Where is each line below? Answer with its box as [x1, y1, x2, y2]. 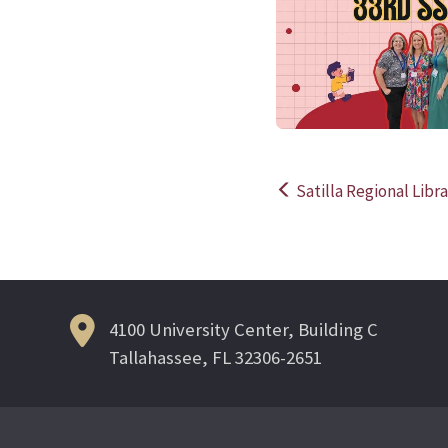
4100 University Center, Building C [109, 317, 378, 341]
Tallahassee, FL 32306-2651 [109, 345, 322, 369]
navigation [275, 232, 422, 275]
